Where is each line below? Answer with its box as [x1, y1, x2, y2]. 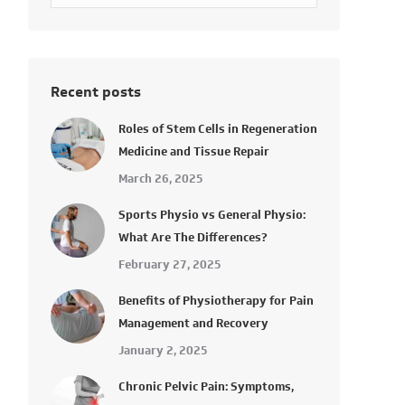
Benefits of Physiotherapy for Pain [118, 292, 314, 309]
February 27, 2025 [118, 256, 221, 273]
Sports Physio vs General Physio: [118, 206, 306, 223]
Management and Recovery [118, 315, 268, 332]
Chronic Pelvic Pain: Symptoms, [118, 378, 294, 395]
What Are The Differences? [118, 229, 268, 246]
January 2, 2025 [118, 342, 208, 359]
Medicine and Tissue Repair [118, 143, 269, 160]
